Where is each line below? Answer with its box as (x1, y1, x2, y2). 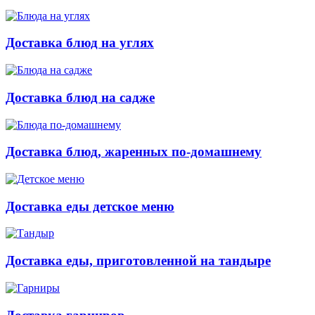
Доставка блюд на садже (6, 89, 155, 105)
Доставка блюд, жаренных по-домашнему (6, 144, 262, 160)
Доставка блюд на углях (6, 35, 154, 51)
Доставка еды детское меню (6, 198, 174, 214)
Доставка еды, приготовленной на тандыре (6, 253, 271, 269)
